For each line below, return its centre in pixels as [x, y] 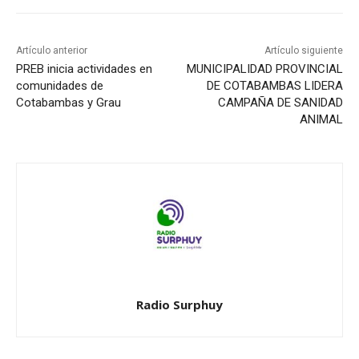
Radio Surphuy [179, 304]
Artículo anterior [52, 50]
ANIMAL [321, 119]
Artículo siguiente [303, 50]
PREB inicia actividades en [84, 69]
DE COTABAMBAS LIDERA [274, 85]
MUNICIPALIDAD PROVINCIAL [264, 69]
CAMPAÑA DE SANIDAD [280, 102]
